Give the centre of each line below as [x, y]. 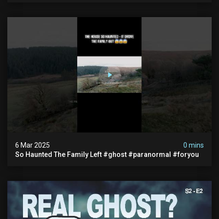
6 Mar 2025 [33, 145]
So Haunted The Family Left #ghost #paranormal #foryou [151, 154]
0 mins [194, 145]
